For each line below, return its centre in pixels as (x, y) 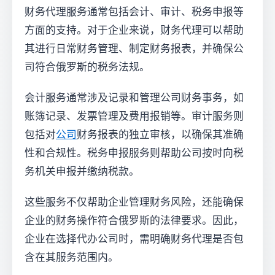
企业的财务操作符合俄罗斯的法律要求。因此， (134, 221)
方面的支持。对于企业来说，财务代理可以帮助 (134, 30)
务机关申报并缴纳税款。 (82, 172)
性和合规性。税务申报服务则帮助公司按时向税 (134, 153)
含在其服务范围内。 (72, 258)
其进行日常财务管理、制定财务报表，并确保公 (134, 49)
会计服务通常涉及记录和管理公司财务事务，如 (134, 98)
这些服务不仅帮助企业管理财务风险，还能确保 (134, 202)
